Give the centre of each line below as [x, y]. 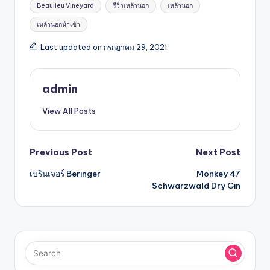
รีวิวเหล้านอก [130, 5]
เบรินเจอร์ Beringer [65, 173]
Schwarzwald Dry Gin [196, 185]
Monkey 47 [218, 173]
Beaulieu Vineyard [66, 5]
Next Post [218, 152]
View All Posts [69, 111]
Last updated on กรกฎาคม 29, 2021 [103, 48]
